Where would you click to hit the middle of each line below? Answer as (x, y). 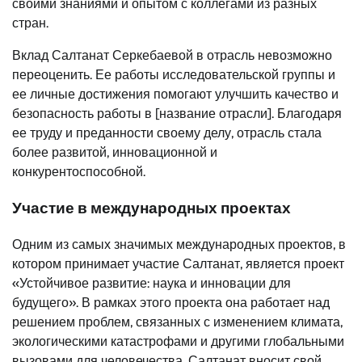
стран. (30, 23)
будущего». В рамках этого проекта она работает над (171, 302)
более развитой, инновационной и (115, 153)
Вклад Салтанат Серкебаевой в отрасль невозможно (172, 56)
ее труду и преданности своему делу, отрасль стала (167, 133)
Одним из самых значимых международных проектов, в (179, 244)
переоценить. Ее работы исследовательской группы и (174, 75)
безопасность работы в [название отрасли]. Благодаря (177, 114)
